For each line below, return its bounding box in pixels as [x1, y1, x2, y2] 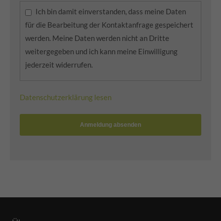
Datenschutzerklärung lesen [20, 93, 111, 102]
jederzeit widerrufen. [25, 60, 93, 70]
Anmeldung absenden [80, 121, 141, 129]
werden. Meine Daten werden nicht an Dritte [25, 34, 169, 43]
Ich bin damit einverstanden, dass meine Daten [36, 7, 186, 16]
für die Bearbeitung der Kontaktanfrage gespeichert [25, 20, 193, 30]
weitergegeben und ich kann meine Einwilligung [25, 47, 178, 56]
